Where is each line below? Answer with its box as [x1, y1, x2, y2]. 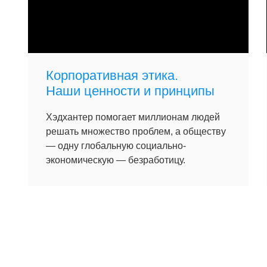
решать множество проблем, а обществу [46, 126, 226, 136]
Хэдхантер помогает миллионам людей [46, 112, 220, 122]
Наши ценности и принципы [46, 83, 215, 98]
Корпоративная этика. [46, 68, 178, 83]
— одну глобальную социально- [46, 141, 186, 151]
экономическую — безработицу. [46, 155, 185, 165]
